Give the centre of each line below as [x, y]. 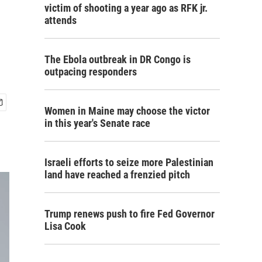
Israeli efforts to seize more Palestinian [129, 162]
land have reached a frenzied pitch [117, 175]
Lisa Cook [65, 226]
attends [61, 20]
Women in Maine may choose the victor [127, 111]
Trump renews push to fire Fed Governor [130, 214]
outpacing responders [91, 72]
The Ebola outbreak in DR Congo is [118, 59]
